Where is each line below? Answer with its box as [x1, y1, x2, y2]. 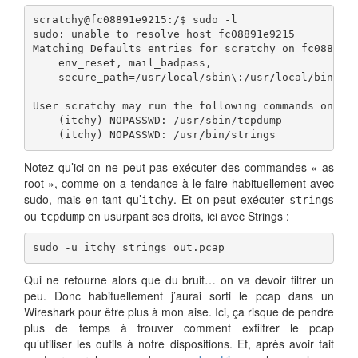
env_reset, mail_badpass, [32, 57, 218, 70]
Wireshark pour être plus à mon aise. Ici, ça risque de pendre [24, 303, 334, 320]
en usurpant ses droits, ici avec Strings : [85, 207, 289, 224]
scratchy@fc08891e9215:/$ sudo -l [32, 14, 237, 26]
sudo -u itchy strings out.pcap [32, 241, 225, 254]
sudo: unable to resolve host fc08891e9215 [32, 28, 295, 41]
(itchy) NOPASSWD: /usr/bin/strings [32, 129, 276, 141]
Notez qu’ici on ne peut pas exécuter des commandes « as [24, 158, 334, 175]
